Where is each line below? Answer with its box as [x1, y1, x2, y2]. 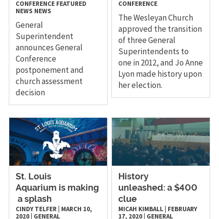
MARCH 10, [61, 204, 92, 213]
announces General [15, 42, 83, 53]
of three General [118, 34, 176, 45]
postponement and [15, 64, 84, 75]
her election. [118, 79, 163, 90]
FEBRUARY [168, 204, 197, 213]
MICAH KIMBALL [118, 204, 164, 213]
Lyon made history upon [118, 68, 202, 79]
